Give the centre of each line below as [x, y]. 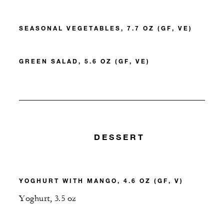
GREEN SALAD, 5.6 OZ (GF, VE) [84, 61]
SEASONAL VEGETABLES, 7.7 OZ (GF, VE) [106, 28]
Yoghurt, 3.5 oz [48, 198]
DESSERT [119, 137]
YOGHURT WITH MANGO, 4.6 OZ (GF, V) [101, 180]
